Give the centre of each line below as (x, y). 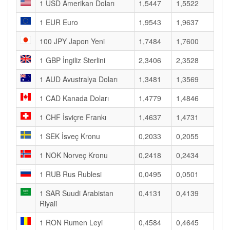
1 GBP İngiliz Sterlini (72, 60)
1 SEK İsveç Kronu (70, 136)
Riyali (48, 203)
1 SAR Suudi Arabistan (76, 193)
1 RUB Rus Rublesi (71, 174)
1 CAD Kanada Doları (74, 98)
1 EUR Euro (59, 22)
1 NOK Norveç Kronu (74, 155)
